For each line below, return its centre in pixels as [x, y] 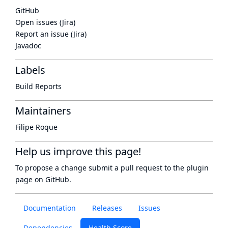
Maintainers [43, 111]
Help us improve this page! [78, 151]
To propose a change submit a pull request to [94, 168]
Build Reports [38, 86]
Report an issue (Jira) [51, 34]
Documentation [50, 208]
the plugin [191, 168]
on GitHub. [52, 179]
